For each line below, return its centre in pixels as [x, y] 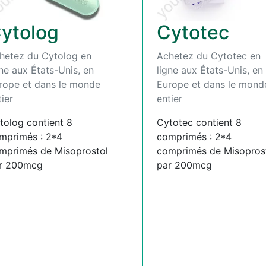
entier [170, 98]
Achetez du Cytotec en [209, 56]
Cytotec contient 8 [199, 122]
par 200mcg [184, 165]
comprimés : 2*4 [194, 136]
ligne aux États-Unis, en [210, 70]
